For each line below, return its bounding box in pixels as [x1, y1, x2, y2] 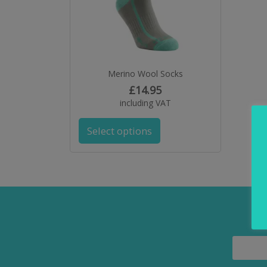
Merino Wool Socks [107, 67, 183, 79]
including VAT [119, 97, 171, 108]
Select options [87, 124, 152, 138]
